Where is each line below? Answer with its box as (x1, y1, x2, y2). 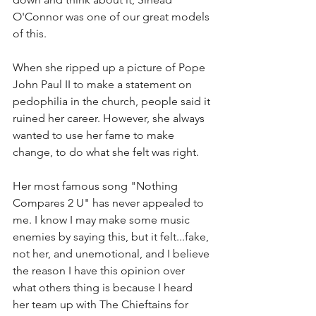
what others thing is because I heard (13, 280, 195, 294)
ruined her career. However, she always (13, 111, 207, 125)
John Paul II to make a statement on (13, 77, 195, 91)
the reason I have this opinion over (13, 263, 188, 277)
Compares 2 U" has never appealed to (13, 195, 207, 209)
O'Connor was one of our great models (13, 9, 212, 23)
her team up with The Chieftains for (13, 297, 191, 311)
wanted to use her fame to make (13, 128, 177, 142)
